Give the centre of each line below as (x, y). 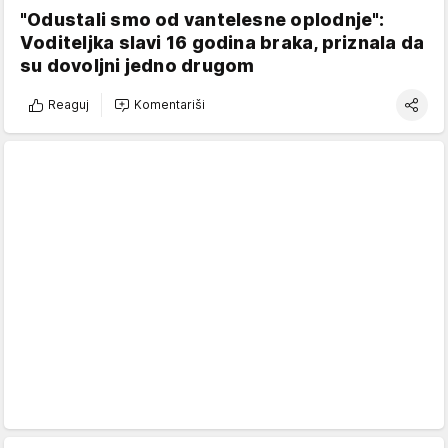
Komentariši (169, 105)
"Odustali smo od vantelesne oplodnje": (202, 19)
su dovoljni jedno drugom (137, 65)
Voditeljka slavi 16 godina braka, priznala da (222, 42)
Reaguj (68, 105)
